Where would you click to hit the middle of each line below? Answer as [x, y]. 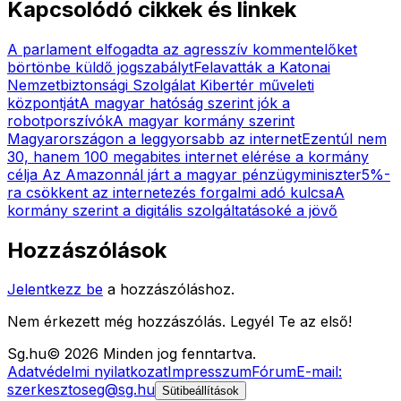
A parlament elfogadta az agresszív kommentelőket [182, 49]
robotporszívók [60, 120]
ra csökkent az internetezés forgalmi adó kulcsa [171, 192]
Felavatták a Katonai [262, 67]
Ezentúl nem [344, 138]
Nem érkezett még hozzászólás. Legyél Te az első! [179, 322]
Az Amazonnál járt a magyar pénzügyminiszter [202, 174]
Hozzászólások [87, 250]
